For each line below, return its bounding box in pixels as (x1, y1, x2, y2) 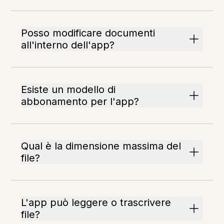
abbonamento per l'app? (21, 95, 139, 108)
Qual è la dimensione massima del (21, 140, 181, 152)
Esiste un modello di (21, 83, 116, 96)
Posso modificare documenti (21, 27, 155, 39)
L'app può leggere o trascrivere (21, 196, 171, 209)
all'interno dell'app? (21, 39, 115, 51)
